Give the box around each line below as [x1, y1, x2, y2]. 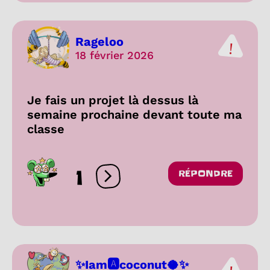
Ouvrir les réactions [107, 175, 201, 187]
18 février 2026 [75, 48, 154, 61]
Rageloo [75, 34, 124, 49]
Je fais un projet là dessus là [27, 93, 198, 107]
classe [27, 122, 64, 136]
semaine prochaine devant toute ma [27, 107, 242, 122]
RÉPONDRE [178, 167, 233, 180]
